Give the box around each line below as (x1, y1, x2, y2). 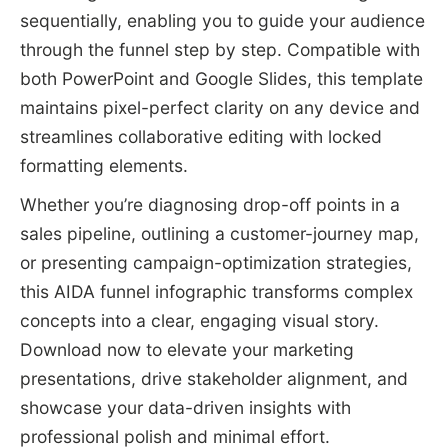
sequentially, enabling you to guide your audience (19, 10, 425, 32)
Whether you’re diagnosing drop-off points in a (19, 194, 400, 216)
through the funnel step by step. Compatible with (19, 39, 420, 61)
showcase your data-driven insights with (19, 397, 351, 419)
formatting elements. (19, 155, 188, 177)
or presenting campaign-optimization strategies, (19, 252, 412, 274)
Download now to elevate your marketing (19, 339, 354, 361)
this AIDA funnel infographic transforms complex (19, 281, 413, 303)
